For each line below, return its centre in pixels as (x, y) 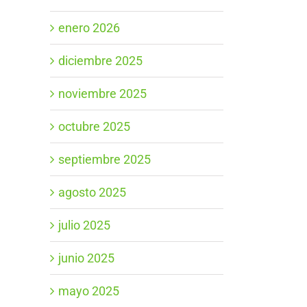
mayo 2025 (89, 291)
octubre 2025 (94, 126)
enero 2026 (89, 27)
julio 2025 (84, 225)
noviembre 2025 (102, 93)
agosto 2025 (92, 192)
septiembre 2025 (105, 159)
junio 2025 (86, 258)
